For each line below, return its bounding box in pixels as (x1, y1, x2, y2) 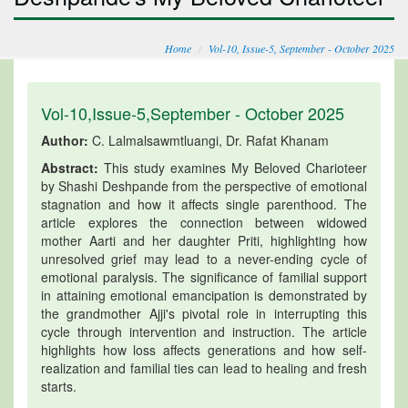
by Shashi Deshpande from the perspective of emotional (41, 176, 367, 195)
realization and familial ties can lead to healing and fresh (41, 358, 367, 377)
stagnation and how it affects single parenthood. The (41, 194, 367, 213)
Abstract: (41, 158, 98, 177)
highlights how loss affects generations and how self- (41, 340, 367, 359)
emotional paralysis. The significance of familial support (41, 267, 367, 286)
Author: (41, 130, 88, 149)
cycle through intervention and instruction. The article (41, 321, 367, 341)
